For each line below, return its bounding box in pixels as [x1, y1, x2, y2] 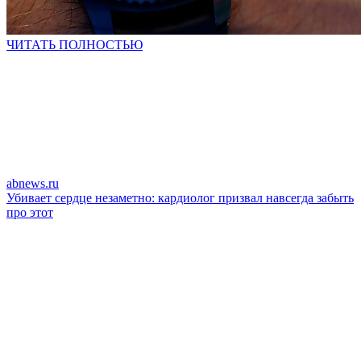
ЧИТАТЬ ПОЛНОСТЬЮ [6, 38, 143, 52]
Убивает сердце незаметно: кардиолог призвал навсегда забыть [6, 191, 354, 205]
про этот [6, 205, 53, 219]
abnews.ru [6, 176, 59, 190]
